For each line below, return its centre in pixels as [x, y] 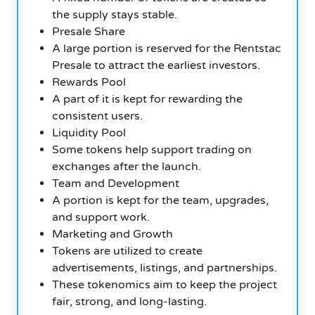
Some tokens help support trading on [152, 149]
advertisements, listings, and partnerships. [165, 268]
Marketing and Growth [112, 234]
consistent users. [97, 116]
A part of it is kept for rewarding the [147, 99]
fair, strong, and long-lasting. [129, 301]
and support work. [101, 217]
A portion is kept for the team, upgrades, [160, 200]
